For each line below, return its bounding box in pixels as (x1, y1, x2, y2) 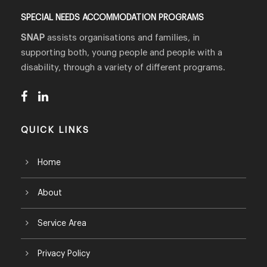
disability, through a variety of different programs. (21, 63, 225, 72)
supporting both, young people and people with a (21, 48, 222, 57)
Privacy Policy (38, 249, 90, 258)
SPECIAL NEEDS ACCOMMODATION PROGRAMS (21, 13, 204, 22)
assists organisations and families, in (45, 33, 200, 42)
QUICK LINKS (21, 125, 89, 135)
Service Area (38, 219, 86, 228)
